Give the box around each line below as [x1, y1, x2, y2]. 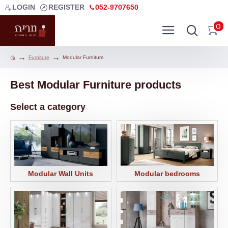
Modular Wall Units [28, 169, 94, 178]
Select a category [10, 102, 85, 112]
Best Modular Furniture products [10, 78, 181, 91]
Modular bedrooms [134, 169, 200, 178]
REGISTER [48, 3, 84, 11]
